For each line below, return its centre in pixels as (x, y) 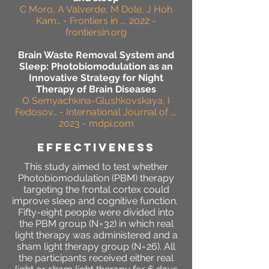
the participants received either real (96, 258)
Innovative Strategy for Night (96, 78)
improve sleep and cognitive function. (96, 201)
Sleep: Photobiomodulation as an (96, 67)
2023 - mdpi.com (96, 124)
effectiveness (96, 148)
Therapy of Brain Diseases (96, 89)
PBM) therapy (144, 178)
